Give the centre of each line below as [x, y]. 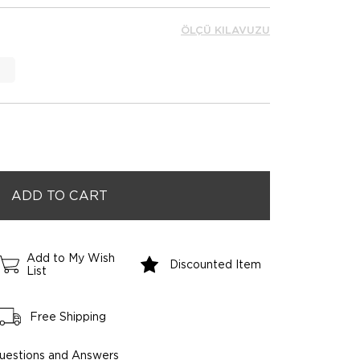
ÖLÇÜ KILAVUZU [225, 30]
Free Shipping [67, 317]
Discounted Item [216, 264]
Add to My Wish [70, 258]
